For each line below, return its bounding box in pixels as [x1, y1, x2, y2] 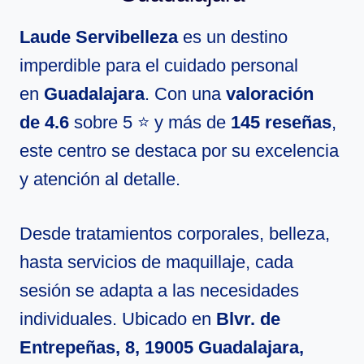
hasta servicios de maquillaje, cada [19, 251, 293, 272]
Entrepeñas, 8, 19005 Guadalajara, [19, 336, 304, 357]
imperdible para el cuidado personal [19, 54, 298, 76]
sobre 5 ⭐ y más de [69, 111, 231, 132]
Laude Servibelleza [19, 26, 178, 47]
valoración [226, 83, 314, 104]
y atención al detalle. [19, 168, 180, 189]
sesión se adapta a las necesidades [19, 279, 299, 301]
